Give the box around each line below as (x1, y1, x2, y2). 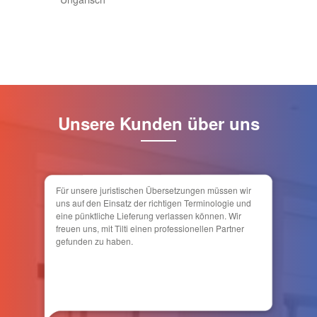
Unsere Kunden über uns (57, 111, 260, 136)
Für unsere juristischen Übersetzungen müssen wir (56, 184, 251, 197)
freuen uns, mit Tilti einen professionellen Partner (56, 222, 244, 235)
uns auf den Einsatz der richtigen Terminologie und (56, 197, 251, 209)
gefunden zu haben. (56, 235, 133, 248)
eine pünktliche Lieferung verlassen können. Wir (56, 209, 241, 222)
